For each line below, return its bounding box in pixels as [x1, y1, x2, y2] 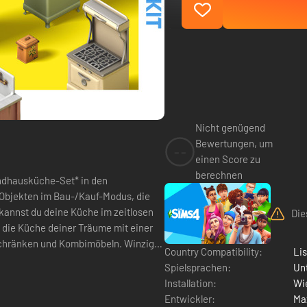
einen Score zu [195, 153, 260, 165]
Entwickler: [164, 292, 215, 305]
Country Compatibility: [164, 245, 262, 258]
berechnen [195, 169, 243, 181]
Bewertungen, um [195, 137, 273, 149]
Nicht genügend [195, 121, 265, 134]
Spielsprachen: [164, 260, 231, 273]
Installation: [164, 276, 217, 289]
